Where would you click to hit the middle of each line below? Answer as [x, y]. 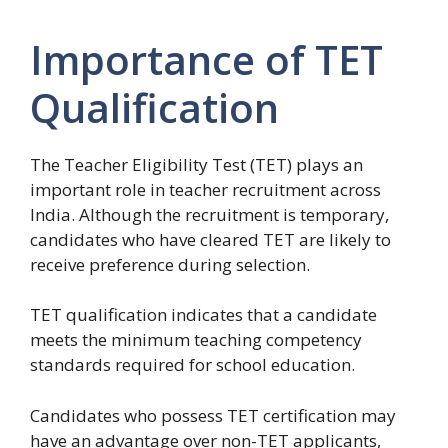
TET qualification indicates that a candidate [203, 315]
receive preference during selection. [170, 264]
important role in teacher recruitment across [205, 189]
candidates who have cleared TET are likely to [210, 239]
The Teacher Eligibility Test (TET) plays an [196, 164]
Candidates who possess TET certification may [213, 415]
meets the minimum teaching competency [196, 340]
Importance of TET [206, 59]
